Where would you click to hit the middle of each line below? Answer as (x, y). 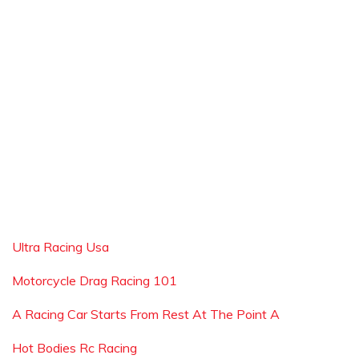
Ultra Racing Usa (61, 247)
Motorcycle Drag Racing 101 (95, 280)
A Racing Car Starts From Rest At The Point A (146, 314)
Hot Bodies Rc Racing (75, 348)
